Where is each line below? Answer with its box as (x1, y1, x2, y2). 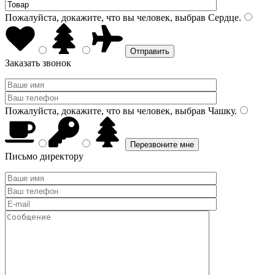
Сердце (206, 12, 239, 23)
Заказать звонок (5, 58, 71, 68)
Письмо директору (5, 151, 83, 161)
